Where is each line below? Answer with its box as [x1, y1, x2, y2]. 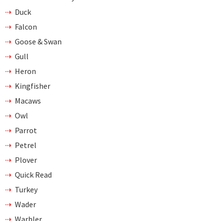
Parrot [15, 125, 37, 135]
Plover [15, 154, 37, 165]
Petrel [15, 140, 37, 150]
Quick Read [15, 169, 52, 180]
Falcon [15, 21, 37, 32]
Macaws [15, 95, 41, 106]
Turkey [15, 184, 37, 194]
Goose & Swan [15, 36, 62, 46]
